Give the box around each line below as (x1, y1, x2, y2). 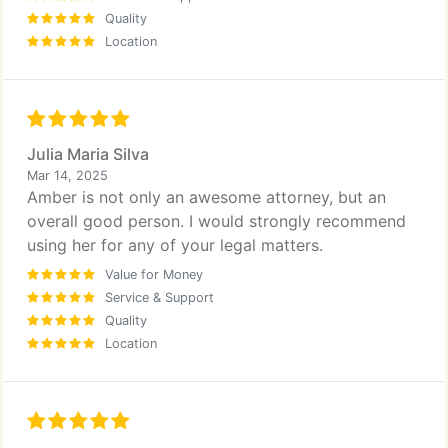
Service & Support (105, 290, 214, 305)
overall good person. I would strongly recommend (27, 211, 406, 231)
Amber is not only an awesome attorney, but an (27, 187, 386, 207)
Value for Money (105, 267, 203, 282)
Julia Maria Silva (27, 144, 149, 164)
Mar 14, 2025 (27, 168, 108, 183)
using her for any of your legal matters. (27, 235, 323, 255)
